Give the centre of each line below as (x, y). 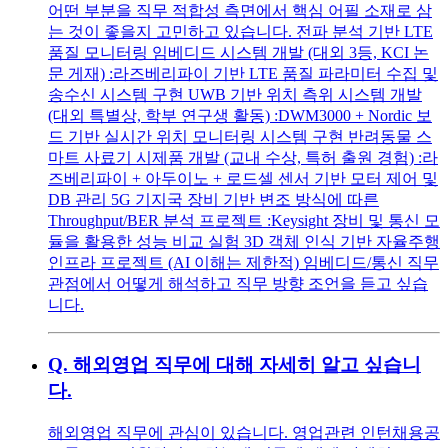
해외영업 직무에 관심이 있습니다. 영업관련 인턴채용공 (244, 432)
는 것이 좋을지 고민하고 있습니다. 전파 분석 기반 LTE (240, 31)
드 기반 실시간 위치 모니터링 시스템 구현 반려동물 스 (240, 136)
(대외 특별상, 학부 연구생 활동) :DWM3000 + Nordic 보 (240, 115)
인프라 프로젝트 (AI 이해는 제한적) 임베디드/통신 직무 (243, 262)
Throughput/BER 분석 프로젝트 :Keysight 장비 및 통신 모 (244, 220)
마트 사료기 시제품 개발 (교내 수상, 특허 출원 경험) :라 (243, 157)
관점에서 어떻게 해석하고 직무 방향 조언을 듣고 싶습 (238, 283)
